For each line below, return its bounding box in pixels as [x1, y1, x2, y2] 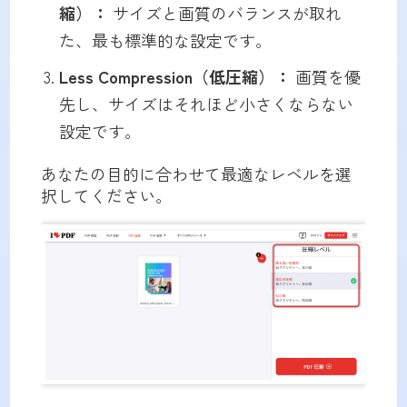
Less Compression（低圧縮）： [58, 65, 291, 89]
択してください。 [40, 184, 172, 208]
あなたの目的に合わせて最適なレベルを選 [40, 162, 352, 186]
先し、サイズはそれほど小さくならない [58, 92, 353, 116]
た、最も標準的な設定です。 [58, 28, 272, 53]
